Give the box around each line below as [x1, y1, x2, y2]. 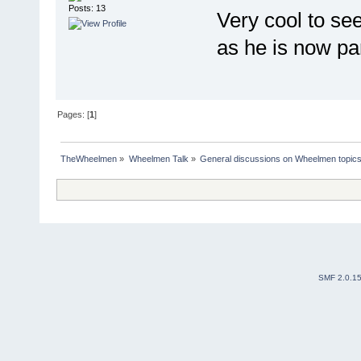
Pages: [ [57, 109, 90, 119]
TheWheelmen [60, 153, 118, 164]
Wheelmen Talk [128, 153, 189, 164]
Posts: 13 [68, 2, 106, 13]
